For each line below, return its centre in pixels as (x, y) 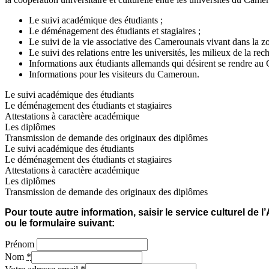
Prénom (20, 244)
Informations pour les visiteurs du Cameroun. (114, 74)
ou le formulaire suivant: (60, 223)
